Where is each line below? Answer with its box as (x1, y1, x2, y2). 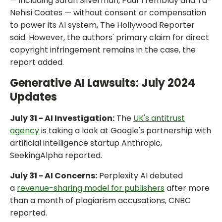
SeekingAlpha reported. (10, 150, 102, 162)
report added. (10, 56, 64, 68)
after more (165, 182, 210, 194)
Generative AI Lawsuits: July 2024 (10, 75, 195, 91)
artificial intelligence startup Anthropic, (10, 137, 162, 149)
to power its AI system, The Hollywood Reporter (10, 19, 195, 31)
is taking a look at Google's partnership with (39, 125, 211, 137)
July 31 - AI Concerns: (10, 170, 97, 182)
